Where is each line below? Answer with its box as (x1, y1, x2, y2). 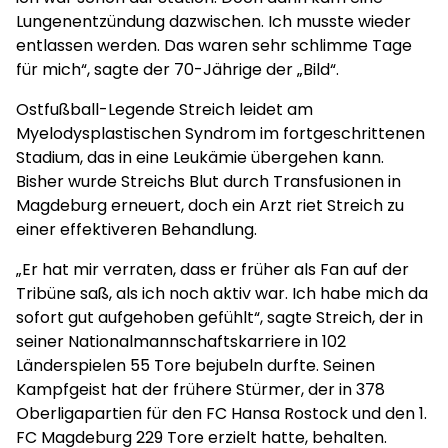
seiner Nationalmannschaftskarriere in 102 (16, 330, 346, 353)
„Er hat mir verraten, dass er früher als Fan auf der (16, 258, 409, 281)
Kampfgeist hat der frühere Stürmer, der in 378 (16, 378, 385, 401)
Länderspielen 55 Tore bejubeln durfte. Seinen (16, 354, 375, 377)
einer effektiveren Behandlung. (16, 218, 257, 241)
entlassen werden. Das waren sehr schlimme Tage (16, 34, 412, 57)
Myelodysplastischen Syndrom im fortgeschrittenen (16, 122, 425, 145)
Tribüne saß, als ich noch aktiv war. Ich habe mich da (16, 282, 428, 305)
